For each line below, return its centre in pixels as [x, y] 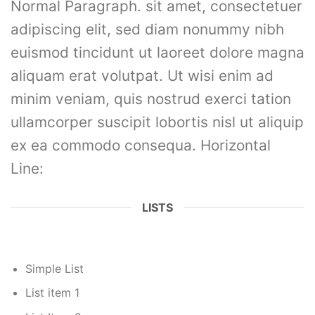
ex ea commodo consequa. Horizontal [141, 145]
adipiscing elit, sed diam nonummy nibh [147, 29]
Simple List [54, 268]
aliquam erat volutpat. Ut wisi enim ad [142, 75]
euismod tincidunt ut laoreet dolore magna [157, 52]
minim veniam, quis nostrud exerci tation [151, 98]
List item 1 [52, 293]
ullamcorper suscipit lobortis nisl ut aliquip [157, 122]
